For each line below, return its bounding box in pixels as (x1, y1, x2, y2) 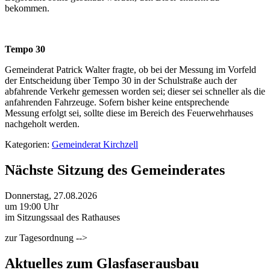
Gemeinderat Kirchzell (52, 139, 138, 149)
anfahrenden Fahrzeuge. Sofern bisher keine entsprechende (5, 96, 229, 107)
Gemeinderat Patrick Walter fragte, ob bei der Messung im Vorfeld (5, 64, 256, 75)
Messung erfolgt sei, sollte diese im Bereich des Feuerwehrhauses (5, 107, 253, 118)
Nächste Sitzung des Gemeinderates (5, 162, 225, 178)
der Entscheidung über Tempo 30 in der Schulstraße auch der (5, 75, 237, 86)
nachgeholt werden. (5, 118, 80, 129)
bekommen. (5, 2, 49, 13)
